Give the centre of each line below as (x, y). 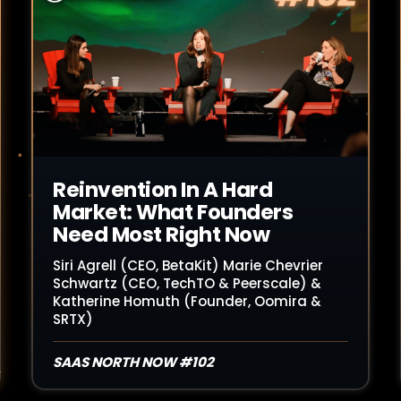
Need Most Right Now (162, 235)
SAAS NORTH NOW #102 (133, 362)
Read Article (120, 88)
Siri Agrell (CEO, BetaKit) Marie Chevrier (188, 265)
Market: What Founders (173, 212)
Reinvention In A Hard (163, 190)
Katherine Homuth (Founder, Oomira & (187, 301)
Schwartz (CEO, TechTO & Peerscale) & (187, 283)
